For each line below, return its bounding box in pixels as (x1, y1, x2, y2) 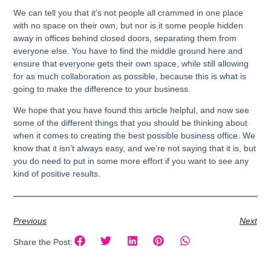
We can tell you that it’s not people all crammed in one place (13, 7, 244, 18)
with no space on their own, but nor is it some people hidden (13, 20, 244, 30)
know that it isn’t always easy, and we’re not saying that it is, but (13, 143, 256, 153)
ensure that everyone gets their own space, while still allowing (13, 58, 249, 68)
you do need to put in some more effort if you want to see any (13, 155, 249, 166)
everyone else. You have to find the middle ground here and (13, 45, 243, 56)
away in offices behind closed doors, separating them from (13, 33, 237, 43)
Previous (13, 216, 47, 226)
